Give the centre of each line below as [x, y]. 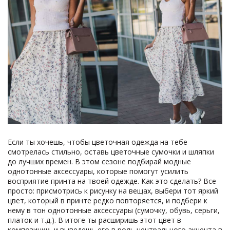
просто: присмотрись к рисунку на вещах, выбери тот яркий [113, 191]
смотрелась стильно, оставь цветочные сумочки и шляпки [111, 152]
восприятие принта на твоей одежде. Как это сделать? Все [112, 181]
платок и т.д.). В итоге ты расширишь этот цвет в [94, 220]
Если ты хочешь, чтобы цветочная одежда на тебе [98, 142]
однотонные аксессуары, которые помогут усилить [98, 171]
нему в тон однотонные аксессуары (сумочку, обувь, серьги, [114, 210]
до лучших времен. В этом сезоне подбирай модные [99, 161]
